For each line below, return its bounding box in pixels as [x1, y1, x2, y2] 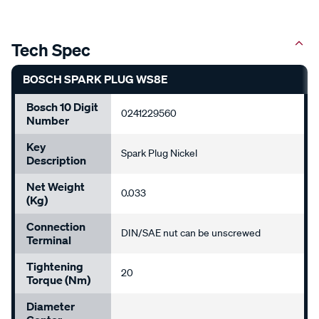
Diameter [26, 299, 75, 314]
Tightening [26, 259, 83, 274]
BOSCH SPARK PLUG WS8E [23, 71, 168, 86]
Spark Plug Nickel [121, 147, 198, 160]
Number [26, 113, 69, 128]
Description [26, 153, 86, 168]
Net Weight [26, 179, 85, 194]
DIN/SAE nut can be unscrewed [121, 226, 261, 240]
